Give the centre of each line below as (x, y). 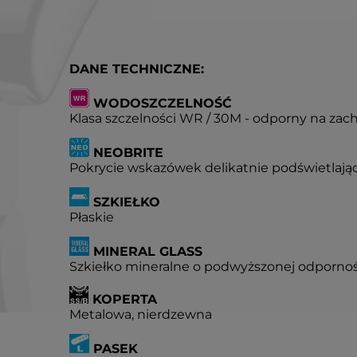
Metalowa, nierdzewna (141, 314)
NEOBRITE (126, 153)
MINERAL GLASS (146, 251)
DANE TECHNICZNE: (137, 69)
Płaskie (92, 217)
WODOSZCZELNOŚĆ (161, 103)
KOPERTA (123, 299)
